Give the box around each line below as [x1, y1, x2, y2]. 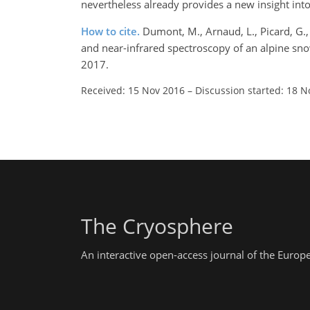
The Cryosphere [81, 212, 233, 240]
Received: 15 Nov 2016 [81, 84, 185, 97]
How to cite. [81, 24, 143, 38]
